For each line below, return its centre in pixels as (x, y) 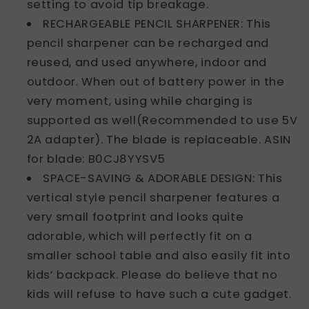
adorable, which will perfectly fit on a (139, 237)
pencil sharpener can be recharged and (148, 43)
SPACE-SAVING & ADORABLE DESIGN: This (163, 179)
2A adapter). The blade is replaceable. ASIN (159, 140)
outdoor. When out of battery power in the (156, 82)
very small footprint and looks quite (135, 217)
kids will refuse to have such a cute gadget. (159, 295)
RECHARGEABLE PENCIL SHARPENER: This (157, 24)
